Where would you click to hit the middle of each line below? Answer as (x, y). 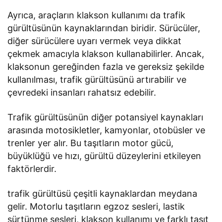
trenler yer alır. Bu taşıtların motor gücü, (91, 143)
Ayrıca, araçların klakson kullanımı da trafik (97, 15)
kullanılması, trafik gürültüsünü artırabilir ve (97, 80)
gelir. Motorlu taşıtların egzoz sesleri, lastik (96, 207)
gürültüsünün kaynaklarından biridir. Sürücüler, (104, 28)
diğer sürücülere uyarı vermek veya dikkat (95, 41)
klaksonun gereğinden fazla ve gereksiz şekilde (106, 67)
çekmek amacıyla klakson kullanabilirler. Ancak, (106, 54)
